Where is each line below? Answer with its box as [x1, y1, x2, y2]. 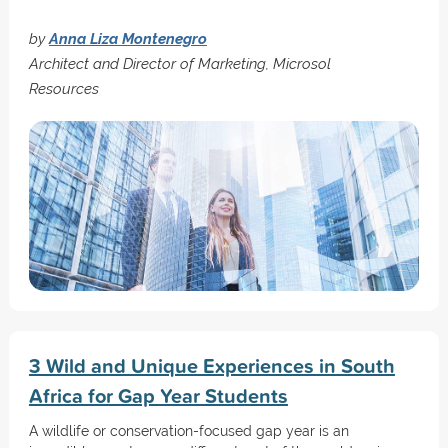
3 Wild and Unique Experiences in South [28, 351, 395, 380]
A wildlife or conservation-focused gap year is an [28, 423, 349, 439]
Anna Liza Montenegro [48, 30, 207, 47]
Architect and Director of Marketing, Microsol [28, 55, 331, 72]
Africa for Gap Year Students [28, 381, 288, 410]
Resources [28, 80, 99, 97]
